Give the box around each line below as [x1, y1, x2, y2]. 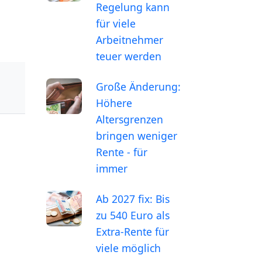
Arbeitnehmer [96, 32, 163, 47]
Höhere [96, 95, 132, 110]
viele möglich [96, 240, 161, 255]
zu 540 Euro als [96, 208, 170, 222]
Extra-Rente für [96, 224, 169, 239]
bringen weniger [96, 128, 177, 143]
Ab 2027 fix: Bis [96, 191, 170, 206]
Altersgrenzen [96, 112, 163, 126]
